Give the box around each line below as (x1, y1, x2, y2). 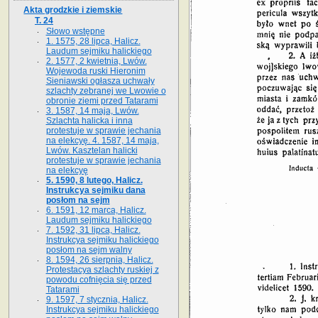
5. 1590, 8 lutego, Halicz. (45, 175, 143, 185)
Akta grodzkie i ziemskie (23, 4, 123, 15)
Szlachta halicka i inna (45, 115, 133, 126)
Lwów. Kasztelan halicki (45, 145, 138, 155)
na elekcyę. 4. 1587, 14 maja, (45, 135, 159, 146)
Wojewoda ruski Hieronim (45, 65, 146, 76)
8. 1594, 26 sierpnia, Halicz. (45, 254, 153, 265)
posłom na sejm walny (45, 244, 132, 255)
